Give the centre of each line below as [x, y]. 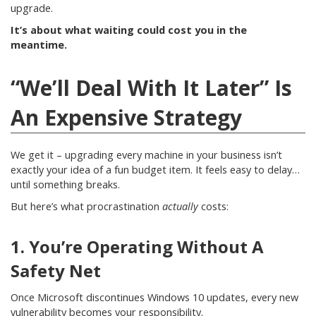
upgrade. [32, 8]
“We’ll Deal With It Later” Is [151, 88]
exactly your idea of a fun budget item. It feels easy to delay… [155, 170]
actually [180, 206]
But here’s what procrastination [86, 206]
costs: [213, 206]
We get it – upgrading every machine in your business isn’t [146, 155]
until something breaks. [65, 184]
